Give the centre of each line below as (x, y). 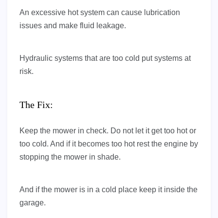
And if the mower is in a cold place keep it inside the (109, 190)
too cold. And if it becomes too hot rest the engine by (109, 144)
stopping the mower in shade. (70, 157)
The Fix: (36, 105)
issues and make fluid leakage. (73, 26)
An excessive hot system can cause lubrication (100, 13)
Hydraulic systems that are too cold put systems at (105, 58)
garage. (33, 203)
